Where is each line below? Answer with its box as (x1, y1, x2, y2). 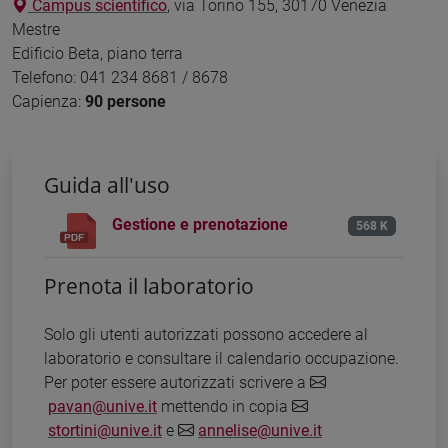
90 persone (85, 91, 166, 111)
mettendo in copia (157, 397, 292, 417)
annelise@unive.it (198, 421, 322, 441)
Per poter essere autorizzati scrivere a (44, 373, 310, 393)
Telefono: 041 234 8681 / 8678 (12, 67, 228, 87)
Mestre (12, 19, 60, 39)
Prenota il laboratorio (44, 271, 254, 300)
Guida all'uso (44, 170, 170, 199)
